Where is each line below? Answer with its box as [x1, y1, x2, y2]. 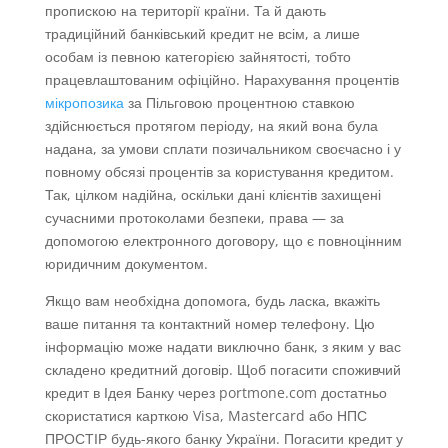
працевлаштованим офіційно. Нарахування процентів [44, 70, 399, 90]
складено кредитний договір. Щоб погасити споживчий [44, 360, 401, 380]
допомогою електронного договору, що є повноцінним [44, 231, 402, 251]
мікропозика [44, 93, 124, 113]
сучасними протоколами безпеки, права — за [44, 208, 344, 228]
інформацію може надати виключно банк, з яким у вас [44, 337, 401, 357]
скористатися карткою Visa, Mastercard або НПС [44, 406, 367, 426]
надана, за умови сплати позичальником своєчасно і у [44, 139, 401, 159]
